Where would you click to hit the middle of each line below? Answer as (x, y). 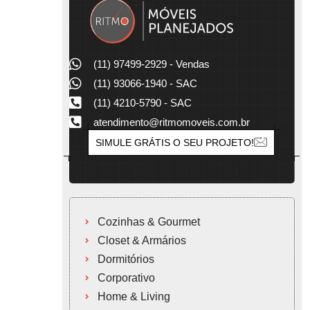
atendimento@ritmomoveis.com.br (171, 122)
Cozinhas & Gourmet (149, 221)
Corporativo (127, 277)
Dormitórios (126, 259)
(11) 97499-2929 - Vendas (151, 64)
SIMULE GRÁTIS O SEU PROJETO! (175, 142)
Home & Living (134, 296)
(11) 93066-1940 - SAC (145, 83)
